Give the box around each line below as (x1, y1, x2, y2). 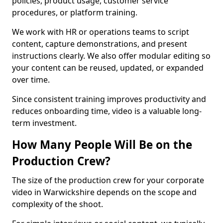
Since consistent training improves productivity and (12, 94, 206, 105)
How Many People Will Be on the (12, 137, 192, 152)
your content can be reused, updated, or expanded (12, 62, 204, 73)
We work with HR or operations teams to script (12, 26, 189, 37)
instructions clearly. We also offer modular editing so (12, 50, 211, 61)
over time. (12, 74, 50, 85)
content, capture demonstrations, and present (12, 38, 187, 49)
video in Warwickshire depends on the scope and (12, 187, 197, 198)
